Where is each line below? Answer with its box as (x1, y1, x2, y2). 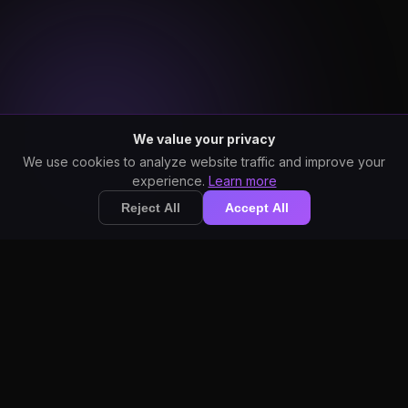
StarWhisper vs (40, 320, 368, 373)
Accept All (224, 200, 289, 215)
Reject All (120, 200, 180, 215)
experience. (131, 173, 209, 189)
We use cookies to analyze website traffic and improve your (23, 154, 385, 169)
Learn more (208, 173, 277, 189)
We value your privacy (133, 131, 275, 147)
